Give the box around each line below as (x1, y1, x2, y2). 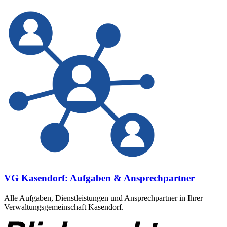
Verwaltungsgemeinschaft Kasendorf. (4, 203, 124, 211)
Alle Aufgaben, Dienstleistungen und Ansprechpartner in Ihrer (4, 194, 203, 202)
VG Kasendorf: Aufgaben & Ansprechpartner (4, 173, 195, 184)
